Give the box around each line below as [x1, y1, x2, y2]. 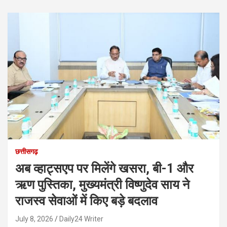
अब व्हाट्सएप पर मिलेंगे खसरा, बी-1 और [15, 161, 194, 176]
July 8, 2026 [15, 215, 53, 223]
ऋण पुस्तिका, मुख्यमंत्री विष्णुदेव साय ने [15, 177, 190, 193]
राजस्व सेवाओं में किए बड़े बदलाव [15, 194, 158, 209]
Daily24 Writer [59, 215, 103, 223]
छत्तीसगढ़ [15, 147, 38, 156]
